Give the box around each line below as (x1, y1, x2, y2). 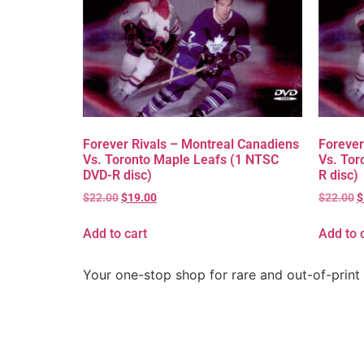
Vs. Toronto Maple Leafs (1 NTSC (83, 152, 279, 167)
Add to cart (83, 225, 147, 241)
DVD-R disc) (83, 167, 152, 183)
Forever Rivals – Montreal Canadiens (83, 136, 299, 152)
